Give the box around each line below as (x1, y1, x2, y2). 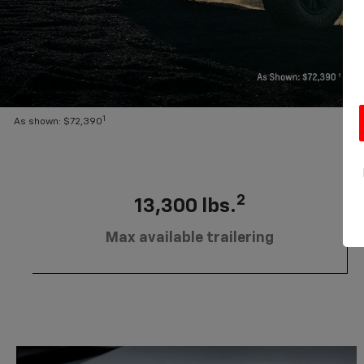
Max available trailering (106, 230, 274, 245)
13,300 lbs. (134, 196, 236, 216)
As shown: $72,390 (14, 117, 103, 128)
